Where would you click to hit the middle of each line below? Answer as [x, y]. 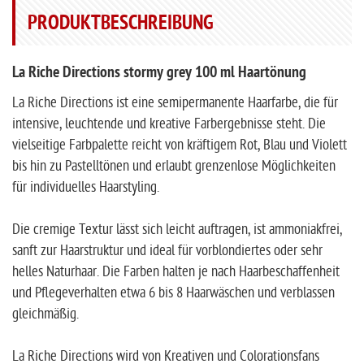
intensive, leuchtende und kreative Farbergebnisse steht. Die [169, 124]
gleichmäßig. [45, 314]
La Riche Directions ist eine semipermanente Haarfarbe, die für [175, 103]
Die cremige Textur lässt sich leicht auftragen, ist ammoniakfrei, [177, 230]
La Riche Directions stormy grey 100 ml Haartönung [159, 74]
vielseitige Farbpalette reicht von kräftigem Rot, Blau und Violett [180, 145]
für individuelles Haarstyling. [86, 188]
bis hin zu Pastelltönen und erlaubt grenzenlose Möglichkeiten [174, 167]
